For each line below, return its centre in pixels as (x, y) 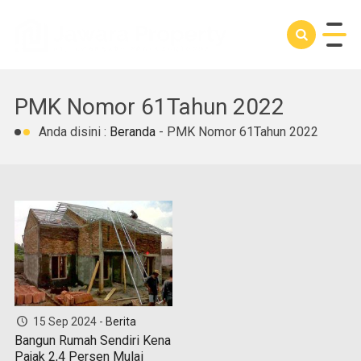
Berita (120, 321)
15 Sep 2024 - (68, 321)
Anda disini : (73, 132)
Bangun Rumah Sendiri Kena (93, 340)
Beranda (133, 132)
